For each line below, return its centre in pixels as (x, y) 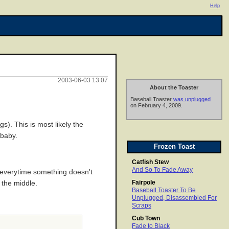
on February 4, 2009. (156, 106)
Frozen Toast (174, 147)
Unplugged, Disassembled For (174, 198)
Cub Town (146, 219)
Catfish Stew (150, 162)
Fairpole (144, 183)
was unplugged (192, 99)
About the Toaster (174, 87)
